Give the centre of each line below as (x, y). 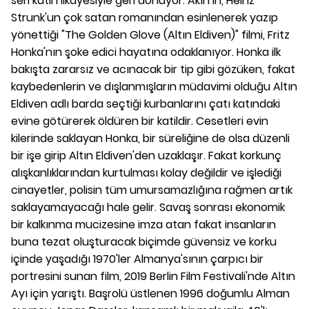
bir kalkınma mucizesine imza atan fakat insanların (143, 224)
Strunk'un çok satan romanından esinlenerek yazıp (144, 17)
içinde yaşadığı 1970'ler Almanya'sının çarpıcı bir (137, 259)
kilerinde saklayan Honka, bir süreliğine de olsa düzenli (150, 138)
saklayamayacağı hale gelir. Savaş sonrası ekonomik (148, 207)
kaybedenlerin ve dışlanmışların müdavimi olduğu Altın (154, 86)
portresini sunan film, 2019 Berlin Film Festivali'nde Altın (153, 276)
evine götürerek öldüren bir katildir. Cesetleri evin (140, 121)
